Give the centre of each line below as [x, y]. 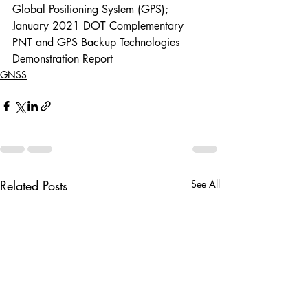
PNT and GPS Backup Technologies [98, 42]
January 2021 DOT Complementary [100, 26]
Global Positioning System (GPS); [92, 9]
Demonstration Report [63, 59]
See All [206, 184]
